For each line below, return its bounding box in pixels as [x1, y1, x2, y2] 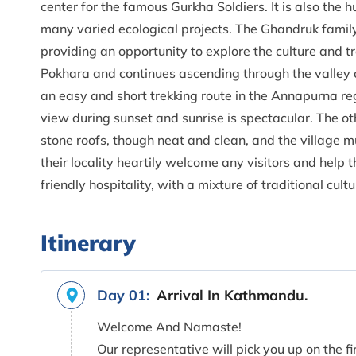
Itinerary [41, 228, 136, 257]
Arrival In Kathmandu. [157, 285, 308, 304]
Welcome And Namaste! [97, 318, 242, 335]
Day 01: [97, 285, 149, 304]
